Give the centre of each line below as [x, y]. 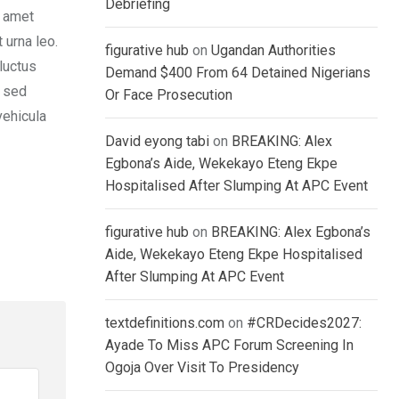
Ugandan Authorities [273, 51]
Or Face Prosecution [169, 95]
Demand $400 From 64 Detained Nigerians [238, 73]
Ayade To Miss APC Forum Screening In [229, 346]
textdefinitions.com [165, 323]
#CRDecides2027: [304, 323]
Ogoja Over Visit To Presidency [202, 368]
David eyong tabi [157, 142]
